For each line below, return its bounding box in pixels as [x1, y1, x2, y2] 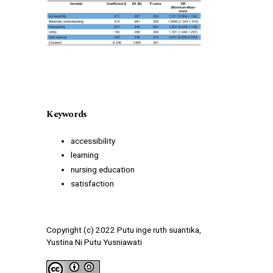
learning [70, 150, 99, 160]
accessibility [70, 135, 115, 146]
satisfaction [70, 178, 114, 188]
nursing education [70, 164, 135, 174]
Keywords [46, 107, 87, 121]
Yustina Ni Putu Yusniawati [46, 236, 142, 247]
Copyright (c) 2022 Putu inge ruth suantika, [46, 224, 201, 235]
